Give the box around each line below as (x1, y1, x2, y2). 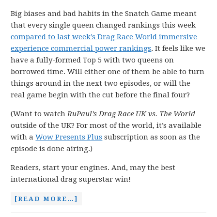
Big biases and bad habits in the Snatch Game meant (11, 9, 197, 18)
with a (11, 133, 36, 141)
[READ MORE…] (15, 195, 78, 202)
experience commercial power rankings (11, 44, 152, 53)
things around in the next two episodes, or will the (11, 79, 191, 88)
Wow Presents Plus (35, 133, 103, 141)
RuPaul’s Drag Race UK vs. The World (67, 109, 196, 118)
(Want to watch (11, 109, 68, 118)
